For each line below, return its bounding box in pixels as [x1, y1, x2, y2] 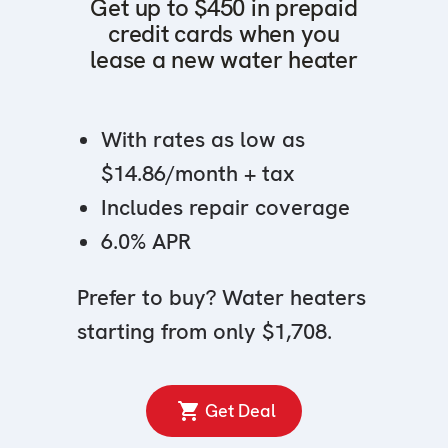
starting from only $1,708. [77, 317, 333, 347]
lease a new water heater [90, 44, 358, 76]
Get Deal [205, 399, 276, 423]
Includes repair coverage [101, 193, 351, 223]
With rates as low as [101, 125, 306, 155]
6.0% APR [101, 227, 192, 257]
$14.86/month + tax [101, 159, 296, 189]
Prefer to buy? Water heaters [77, 283, 367, 313]
